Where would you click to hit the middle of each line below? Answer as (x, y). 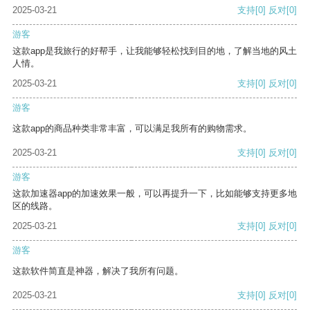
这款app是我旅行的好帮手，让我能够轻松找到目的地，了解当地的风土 (155, 51)
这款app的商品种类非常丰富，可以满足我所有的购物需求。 (132, 129)
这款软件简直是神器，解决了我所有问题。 (98, 271)
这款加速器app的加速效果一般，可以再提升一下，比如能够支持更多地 (155, 194)
